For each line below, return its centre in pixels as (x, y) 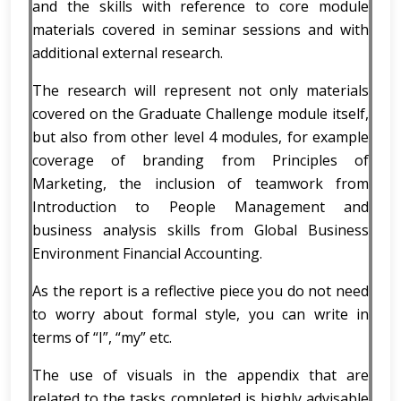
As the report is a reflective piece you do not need (200, 291)
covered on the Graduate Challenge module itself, (200, 114)
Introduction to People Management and (200, 207)
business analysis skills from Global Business (200, 230)
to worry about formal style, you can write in (200, 314)
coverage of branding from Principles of (200, 160)
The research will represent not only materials (200, 90)
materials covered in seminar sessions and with (200, 30)
